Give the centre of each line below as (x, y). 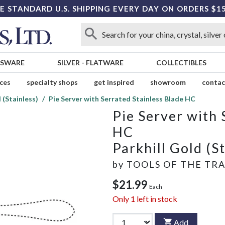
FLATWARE (104, 63)
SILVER (68, 63)
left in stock (156, 199)
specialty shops (52, 82)
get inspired (114, 82)
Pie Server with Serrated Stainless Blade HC (122, 99)
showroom (168, 82)
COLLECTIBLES (181, 63)
